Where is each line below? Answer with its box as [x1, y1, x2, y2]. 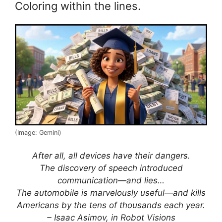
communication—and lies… [57, 175, 165, 186]
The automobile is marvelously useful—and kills [16, 188, 206, 198]
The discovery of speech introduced [39, 163, 183, 173]
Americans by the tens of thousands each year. [17, 200, 205, 211]
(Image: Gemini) [15, 128, 61, 136]
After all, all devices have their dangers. [32, 151, 190, 161]
